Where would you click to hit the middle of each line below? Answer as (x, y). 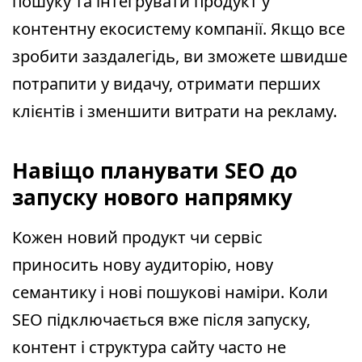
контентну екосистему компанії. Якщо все (179, 29)
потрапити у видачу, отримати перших (166, 84)
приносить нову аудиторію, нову (143, 265)
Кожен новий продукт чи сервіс (137, 237)
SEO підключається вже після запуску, (161, 320)
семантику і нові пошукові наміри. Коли (170, 292)
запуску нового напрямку (152, 197)
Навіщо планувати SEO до (155, 170)
